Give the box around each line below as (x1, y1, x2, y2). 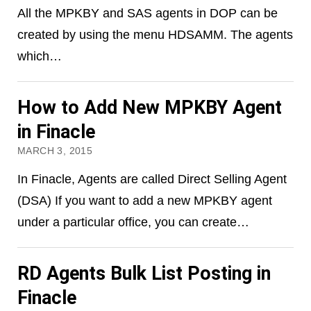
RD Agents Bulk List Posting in (17, 262, 271, 285)
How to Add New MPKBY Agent (17, 96, 282, 119)
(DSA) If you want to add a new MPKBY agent (17, 193, 272, 208)
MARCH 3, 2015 (17, 146, 93, 157)
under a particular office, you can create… (17, 215, 249, 230)
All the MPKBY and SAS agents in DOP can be (17, 5, 278, 20)
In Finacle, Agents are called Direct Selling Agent (17, 171, 287, 187)
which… (17, 48, 62, 63)
